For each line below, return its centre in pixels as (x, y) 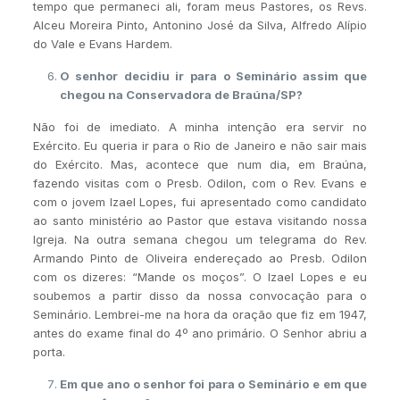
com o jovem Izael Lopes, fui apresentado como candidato (200, 201)
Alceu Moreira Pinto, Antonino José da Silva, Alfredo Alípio (200, 25)
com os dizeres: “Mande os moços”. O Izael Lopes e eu (200, 276)
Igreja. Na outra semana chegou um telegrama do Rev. (200, 239)
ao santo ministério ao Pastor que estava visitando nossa (200, 220)
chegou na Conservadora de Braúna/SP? (181, 94)
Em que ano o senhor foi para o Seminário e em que (213, 383)
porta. (49, 351)
